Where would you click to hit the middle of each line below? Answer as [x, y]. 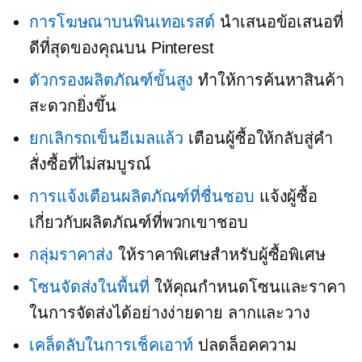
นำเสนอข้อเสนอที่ [279, 22]
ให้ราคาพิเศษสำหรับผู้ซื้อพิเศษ [219, 255]
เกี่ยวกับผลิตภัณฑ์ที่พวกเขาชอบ [139, 222]
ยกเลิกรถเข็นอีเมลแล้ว [107, 138]
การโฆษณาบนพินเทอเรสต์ [122, 22]
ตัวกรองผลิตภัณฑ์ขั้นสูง [112, 80]
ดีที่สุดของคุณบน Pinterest [122, 48]
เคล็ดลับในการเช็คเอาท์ [112, 345]
